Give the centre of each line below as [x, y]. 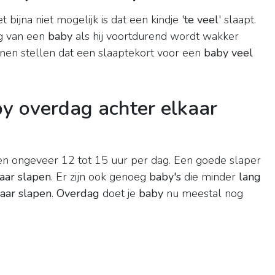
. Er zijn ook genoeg [100, 177]
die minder [210, 177]
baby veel [228, 53]
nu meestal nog [203, 194]
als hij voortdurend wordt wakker [156, 37]
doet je [119, 194]
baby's [165, 177]
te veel [201, 20]
